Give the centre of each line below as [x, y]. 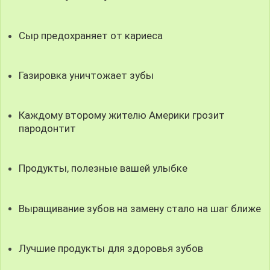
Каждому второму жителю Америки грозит [122, 115]
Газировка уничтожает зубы [86, 75]
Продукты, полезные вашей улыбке [103, 168]
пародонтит [48, 129]
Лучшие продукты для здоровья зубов [111, 248]
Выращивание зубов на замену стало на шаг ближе [140, 208]
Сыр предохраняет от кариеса [91, 35]
